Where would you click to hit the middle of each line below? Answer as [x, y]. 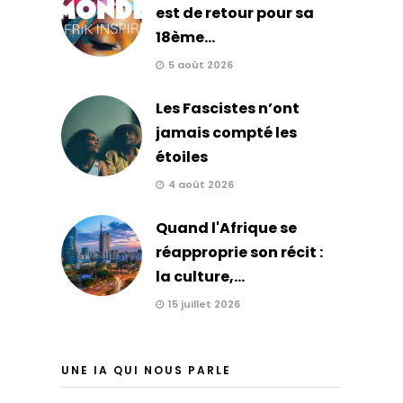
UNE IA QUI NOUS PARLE [146, 370]
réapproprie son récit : [239, 252]
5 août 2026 [200, 64]
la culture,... [200, 276]
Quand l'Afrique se [226, 228]
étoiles [181, 157]
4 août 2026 [201, 184]
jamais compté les [226, 132]
